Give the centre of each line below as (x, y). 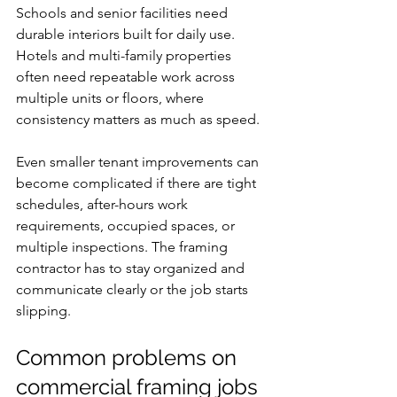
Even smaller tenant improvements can (139, 162)
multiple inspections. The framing (124, 247)
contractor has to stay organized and (132, 268)
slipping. (43, 311)
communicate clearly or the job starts (134, 289)
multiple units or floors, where (112, 98)
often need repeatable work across (127, 77)
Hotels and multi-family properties (125, 55)
